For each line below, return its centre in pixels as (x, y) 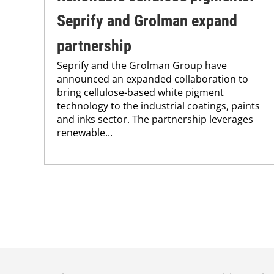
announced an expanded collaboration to (153, 79)
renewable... (85, 133)
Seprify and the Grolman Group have (142, 66)
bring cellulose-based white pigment (140, 93)
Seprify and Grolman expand (147, 21)
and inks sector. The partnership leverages (155, 120)
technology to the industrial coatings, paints (158, 106)
